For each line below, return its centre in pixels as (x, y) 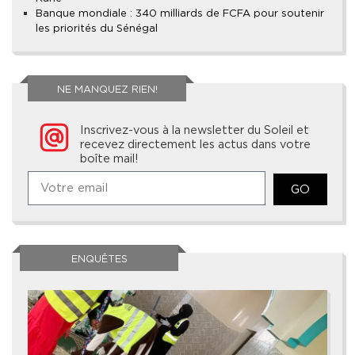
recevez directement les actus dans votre (196, 144)
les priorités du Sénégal (97, 29)
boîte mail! (109, 158)
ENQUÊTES (99, 259)
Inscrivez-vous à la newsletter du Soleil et (195, 130)
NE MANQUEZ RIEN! (107, 90)
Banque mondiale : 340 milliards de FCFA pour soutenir (180, 13)
